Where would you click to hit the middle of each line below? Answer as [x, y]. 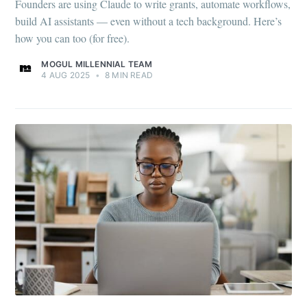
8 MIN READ [127, 75]
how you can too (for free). [73, 38]
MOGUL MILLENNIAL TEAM [97, 64]
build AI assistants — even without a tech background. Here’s [149, 21]
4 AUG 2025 [66, 75]
